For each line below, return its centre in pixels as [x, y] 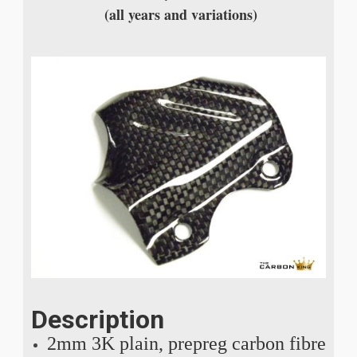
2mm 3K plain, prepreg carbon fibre [186, 343]
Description [97, 319]
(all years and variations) [178, 15]
